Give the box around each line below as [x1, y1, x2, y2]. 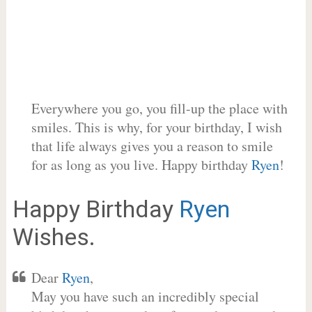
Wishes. [12, 223, 95, 251]
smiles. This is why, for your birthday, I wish [31, 118, 282, 136]
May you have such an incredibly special [31, 287, 259, 306]
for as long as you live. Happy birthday [31, 155, 251, 174]
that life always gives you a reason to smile [31, 136, 273, 155]
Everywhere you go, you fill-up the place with [31, 99, 288, 118]
